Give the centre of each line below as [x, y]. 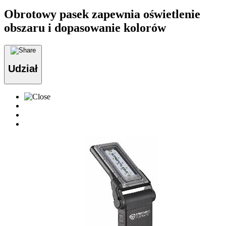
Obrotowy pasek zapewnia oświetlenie [102, 14]
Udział [23, 68]
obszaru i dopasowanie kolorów [85, 28]
